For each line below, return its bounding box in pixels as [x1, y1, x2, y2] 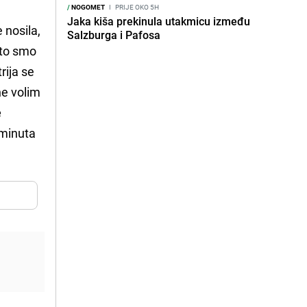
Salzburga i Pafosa [67, 27, 160, 42]
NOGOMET [70, 2, 105, 12]
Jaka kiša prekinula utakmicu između [67, 14, 250, 29]
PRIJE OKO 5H [114, 2, 159, 12]
